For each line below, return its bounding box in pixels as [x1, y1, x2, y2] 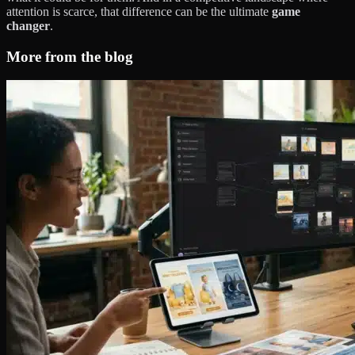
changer [6, 19, 50, 33]
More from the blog [6, 48, 133, 65]
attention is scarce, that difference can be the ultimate [6, 5, 272, 19]
